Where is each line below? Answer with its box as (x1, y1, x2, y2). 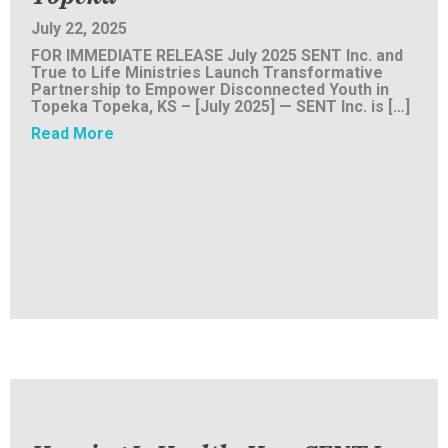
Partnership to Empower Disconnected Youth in (31, 79, 389, 99)
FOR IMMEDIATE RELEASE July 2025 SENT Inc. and (31, 45, 403, 65)
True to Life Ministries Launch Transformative (31, 62, 383, 82)
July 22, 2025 (31, 18, 127, 38)
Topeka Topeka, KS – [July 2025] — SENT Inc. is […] (31, 96, 410, 116)
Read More (31, 123, 114, 143)
